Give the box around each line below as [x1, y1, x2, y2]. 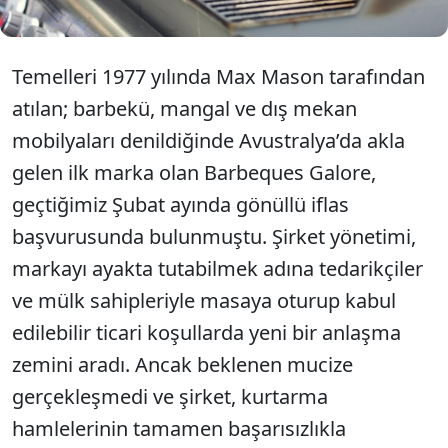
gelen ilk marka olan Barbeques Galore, [12, 159, 376, 186]
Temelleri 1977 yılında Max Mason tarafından [12, 63, 425, 90]
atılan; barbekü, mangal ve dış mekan [12, 95, 357, 122]
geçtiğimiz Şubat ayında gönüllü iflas [12, 191, 349, 218]
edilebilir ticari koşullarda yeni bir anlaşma [12, 319, 401, 346]
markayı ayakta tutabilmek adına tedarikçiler [12, 255, 423, 282]
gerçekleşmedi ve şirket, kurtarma [12, 383, 328, 410]
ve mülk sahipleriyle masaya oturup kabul [12, 287, 396, 314]
